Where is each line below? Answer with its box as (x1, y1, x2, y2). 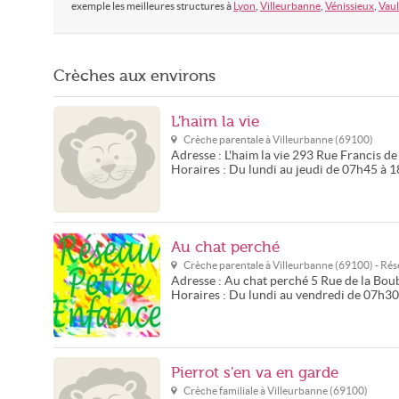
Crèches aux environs (53, 67, 216, 85)
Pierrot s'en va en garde (171, 364, 338, 381)
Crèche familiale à (183, 385, 267, 396)
